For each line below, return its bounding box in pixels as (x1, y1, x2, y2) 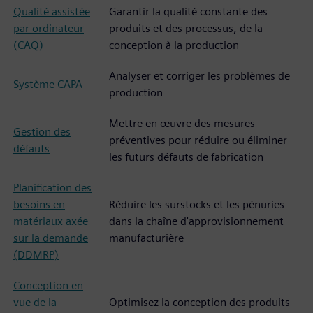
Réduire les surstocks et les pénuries (109, 198, 284, 211)
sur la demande (13, 231, 88, 245)
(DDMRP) (13, 248, 59, 261)
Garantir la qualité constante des (109, 5, 268, 18)
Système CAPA (13, 78, 82, 91)
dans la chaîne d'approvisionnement (109, 214, 284, 228)
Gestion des (13, 125, 71, 138)
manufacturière (109, 231, 184, 245)
